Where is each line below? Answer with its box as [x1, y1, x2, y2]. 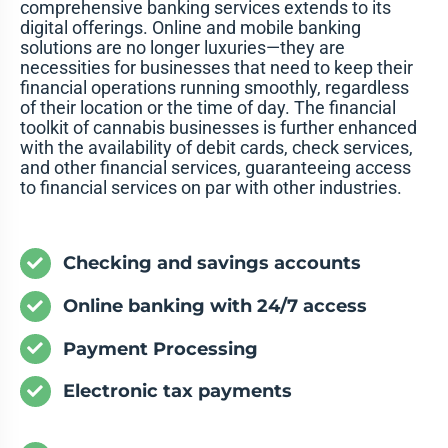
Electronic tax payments [63, 380, 293, 403]
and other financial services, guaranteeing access [19, 157, 411, 179]
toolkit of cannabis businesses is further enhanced [19, 117, 417, 139]
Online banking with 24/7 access [63, 294, 368, 317]
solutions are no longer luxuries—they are [19, 37, 345, 59]
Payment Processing [63, 337, 259, 360]
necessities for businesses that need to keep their [19, 57, 413, 79]
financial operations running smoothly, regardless [19, 77, 409, 99]
